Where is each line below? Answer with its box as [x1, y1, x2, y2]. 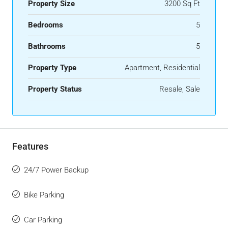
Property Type [28, 63, 76, 73]
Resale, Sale [159, 84, 200, 94]
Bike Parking [24, 190, 64, 200]
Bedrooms [28, 20, 63, 30]
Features [12, 141, 48, 152]
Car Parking [24, 215, 62, 225]
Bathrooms [28, 42, 66, 51]
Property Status [28, 84, 82, 94]
